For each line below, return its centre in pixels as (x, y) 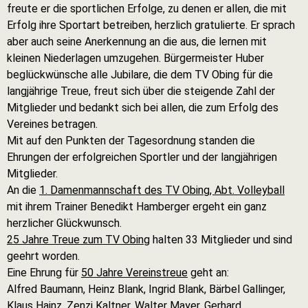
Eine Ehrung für (44, 273)
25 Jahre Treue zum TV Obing (78, 240)
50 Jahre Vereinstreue (134, 273)
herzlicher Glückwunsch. (64, 223)
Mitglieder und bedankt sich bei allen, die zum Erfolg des (143, 108)
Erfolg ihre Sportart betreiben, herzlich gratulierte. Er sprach (151, 25)
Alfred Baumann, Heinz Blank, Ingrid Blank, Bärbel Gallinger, (146, 289)
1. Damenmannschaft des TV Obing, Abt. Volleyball (162, 190)
